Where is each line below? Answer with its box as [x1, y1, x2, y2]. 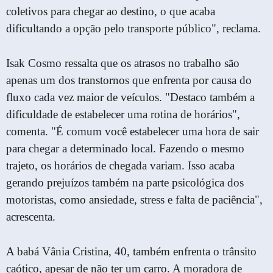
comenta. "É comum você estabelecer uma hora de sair [6, 124, 259, 138]
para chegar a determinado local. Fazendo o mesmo [6, 141, 244, 155]
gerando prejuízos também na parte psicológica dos [6, 175, 244, 189]
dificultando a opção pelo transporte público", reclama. [6, 22, 261, 35]
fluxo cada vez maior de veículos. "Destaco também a [6, 90, 255, 104]
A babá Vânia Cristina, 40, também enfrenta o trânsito [6, 244, 257, 258]
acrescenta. [6, 210, 55, 223]
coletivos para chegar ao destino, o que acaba [6, 5, 215, 18]
